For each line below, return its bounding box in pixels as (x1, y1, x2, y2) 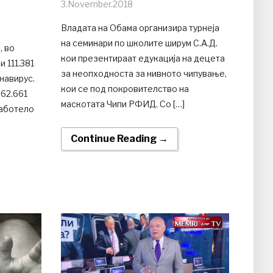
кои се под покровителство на (60, 83, 189, 94)
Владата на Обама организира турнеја (60, 22, 219, 33)
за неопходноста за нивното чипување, (60, 68, 227, 79)
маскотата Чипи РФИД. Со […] (60, 98, 185, 109)
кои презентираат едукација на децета (60, 52, 225, 63)
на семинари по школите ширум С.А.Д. (60, 37, 218, 48)
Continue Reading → (70, 132, 168, 144)
